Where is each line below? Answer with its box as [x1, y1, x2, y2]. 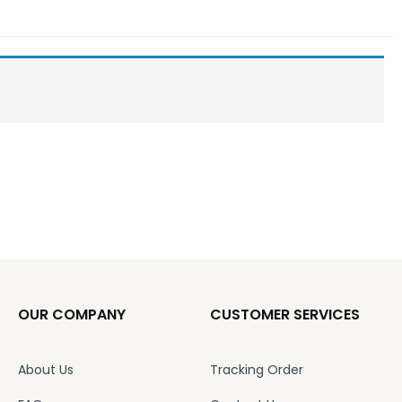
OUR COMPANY [17, 304, 126, 325]
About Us [17, 361, 74, 379]
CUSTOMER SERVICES [209, 304, 360, 325]
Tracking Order [209, 361, 303, 379]
